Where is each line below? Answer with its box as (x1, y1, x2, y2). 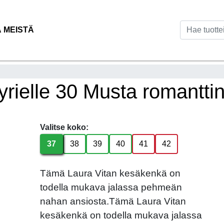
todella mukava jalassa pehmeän (40, 182, 182, 193)
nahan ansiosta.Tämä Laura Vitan (40, 196, 186, 207)
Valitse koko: (40, 123, 89, 132)
